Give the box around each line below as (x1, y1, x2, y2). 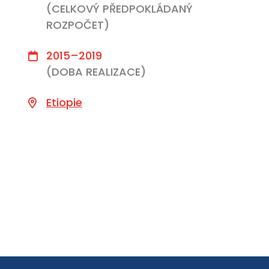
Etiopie (46, 95, 82, 110)
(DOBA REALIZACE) (46, 64, 146, 79)
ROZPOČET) (46, 17, 109, 32)
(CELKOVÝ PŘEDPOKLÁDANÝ (46, 1, 193, 16)
